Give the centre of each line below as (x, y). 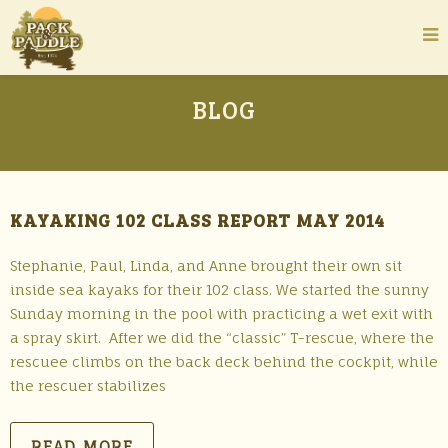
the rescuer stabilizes (88, 385)
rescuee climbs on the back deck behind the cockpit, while (224, 361)
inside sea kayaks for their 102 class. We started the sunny (219, 289)
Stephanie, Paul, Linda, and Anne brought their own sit (206, 265)
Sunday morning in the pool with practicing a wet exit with (221, 313)
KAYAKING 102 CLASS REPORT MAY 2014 (197, 220)
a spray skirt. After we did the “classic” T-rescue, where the (222, 337)
